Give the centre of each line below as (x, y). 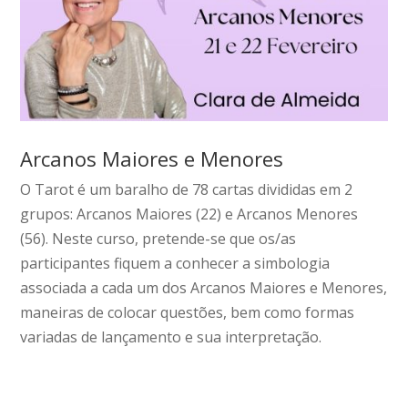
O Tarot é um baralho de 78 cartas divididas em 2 (187, 189)
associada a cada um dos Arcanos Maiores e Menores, (204, 287)
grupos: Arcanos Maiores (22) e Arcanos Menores (189, 214)
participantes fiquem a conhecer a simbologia (175, 263)
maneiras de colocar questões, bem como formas (188, 312)
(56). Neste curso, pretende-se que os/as (158, 238)
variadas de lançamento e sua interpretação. (171, 337)
